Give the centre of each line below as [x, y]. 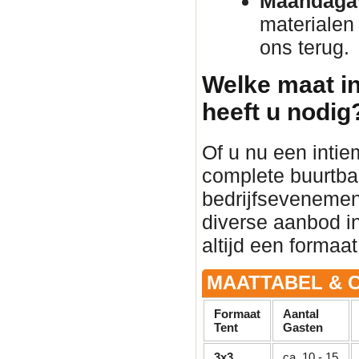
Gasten [303, 328]
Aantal [301, 314]
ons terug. [305, 48]
